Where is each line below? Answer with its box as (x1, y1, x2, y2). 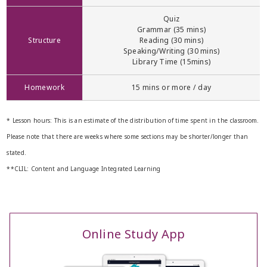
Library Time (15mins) (132, 56, 211, 67)
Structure (28, 35, 61, 45)
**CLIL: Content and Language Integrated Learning (7, 164, 161, 173)
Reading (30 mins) (139, 35, 204, 45)
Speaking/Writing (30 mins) (123, 45, 220, 56)
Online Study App (82, 225, 185, 242)
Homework (24, 82, 64, 92)
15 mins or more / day (132, 82, 212, 92)
